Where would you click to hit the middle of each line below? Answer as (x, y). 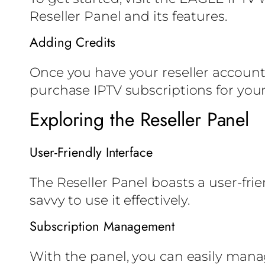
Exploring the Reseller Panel (140, 120)
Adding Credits (72, 42)
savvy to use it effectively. (110, 201)
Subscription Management (102, 226)
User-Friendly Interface (91, 152)
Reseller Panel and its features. (128, 17)
